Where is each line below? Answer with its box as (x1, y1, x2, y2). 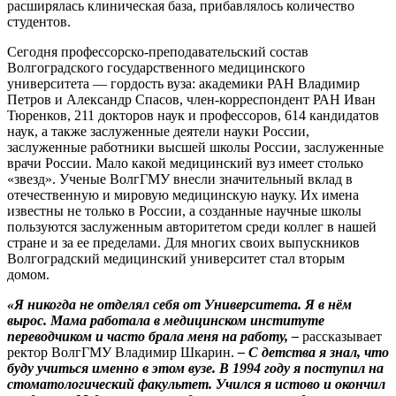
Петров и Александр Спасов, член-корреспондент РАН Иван (7, 92, 376, 108)
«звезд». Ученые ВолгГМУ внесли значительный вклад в (7, 171, 353, 187)
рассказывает (302, 329, 382, 345)
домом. (7, 267, 49, 283)
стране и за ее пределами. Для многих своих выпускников (7, 235, 360, 251)
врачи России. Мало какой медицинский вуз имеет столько (7, 156, 363, 171)
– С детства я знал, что (238, 345, 389, 361)
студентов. (7, 14, 71, 30)
